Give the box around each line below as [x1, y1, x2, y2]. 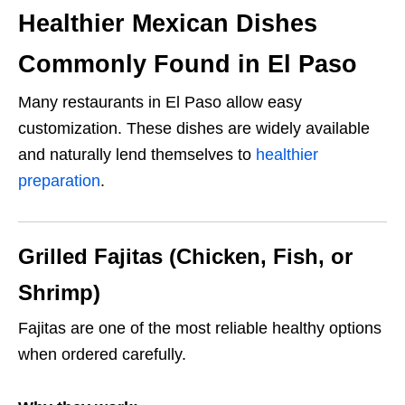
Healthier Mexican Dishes [18, 10, 317, 38]
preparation [18, 172, 100, 191]
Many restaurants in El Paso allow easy [18, 93, 302, 112]
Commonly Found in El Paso [18, 51, 357, 79]
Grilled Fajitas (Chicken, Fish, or [18, 244, 353, 269]
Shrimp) [18, 280, 100, 306]
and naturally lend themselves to [18, 146, 256, 165]
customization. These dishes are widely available [18, 119, 370, 138]
